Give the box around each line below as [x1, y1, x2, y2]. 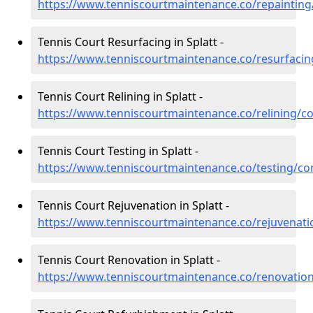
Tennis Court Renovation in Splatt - [38, 252, 220, 268]
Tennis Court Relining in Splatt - [38, 89, 203, 104]
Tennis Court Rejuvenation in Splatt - [38, 198, 229, 213]
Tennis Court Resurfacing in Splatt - [38, 34, 224, 50]
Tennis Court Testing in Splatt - [38, 143, 198, 159]
